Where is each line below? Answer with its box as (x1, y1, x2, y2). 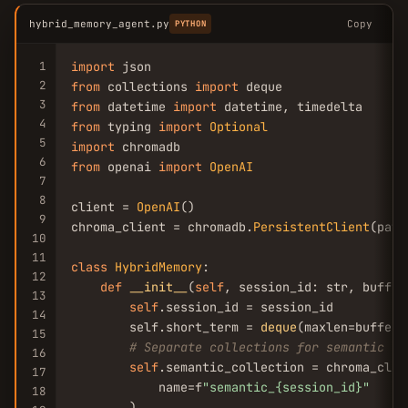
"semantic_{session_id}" (202, 379, 370, 395)
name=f (71, 379, 202, 395)
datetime (100, 98, 173, 115)
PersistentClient (253, 219, 370, 235)
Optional (209, 118, 268, 135)
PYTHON (175, 18, 207, 29)
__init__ (129, 279, 188, 295)
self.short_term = (71, 319, 260, 335)
